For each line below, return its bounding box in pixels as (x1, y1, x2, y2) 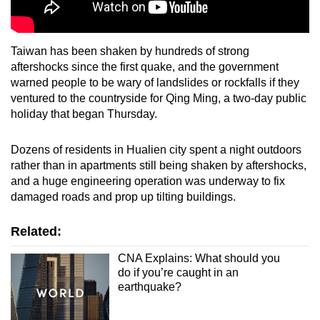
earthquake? (117, 280, 181, 293)
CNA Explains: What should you (117, 251, 280, 264)
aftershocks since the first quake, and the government (11, 60, 279, 73)
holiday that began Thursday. (11, 107, 157, 120)
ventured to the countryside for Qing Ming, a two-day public (11, 91, 306, 104)
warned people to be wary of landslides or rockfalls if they (11, 76, 299, 89)
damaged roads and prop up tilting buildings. (11, 190, 236, 203)
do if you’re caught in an (117, 266, 239, 279)
